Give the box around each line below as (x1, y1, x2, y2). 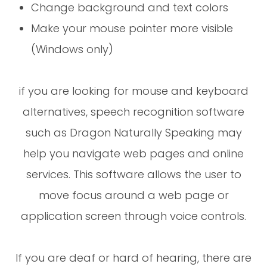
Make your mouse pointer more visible (31, 20, 234, 36)
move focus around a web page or (38, 187, 229, 203)
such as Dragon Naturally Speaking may (25, 125, 242, 140)
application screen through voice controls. (21, 208, 246, 223)
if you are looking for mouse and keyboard (18, 83, 249, 98)
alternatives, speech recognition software (23, 104, 244, 119)
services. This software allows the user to (26, 166, 241, 182)
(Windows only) (31, 41, 114, 57)
